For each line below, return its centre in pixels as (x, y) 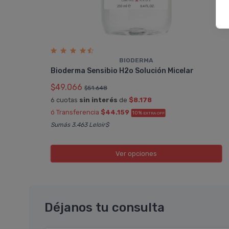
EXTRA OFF (154, 113)
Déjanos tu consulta (105, 207)
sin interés (98, 100)
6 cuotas (65, 100)
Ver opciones (136, 154)
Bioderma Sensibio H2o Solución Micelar (122, 71)
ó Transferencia (75, 112)
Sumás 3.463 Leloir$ (79, 125)
